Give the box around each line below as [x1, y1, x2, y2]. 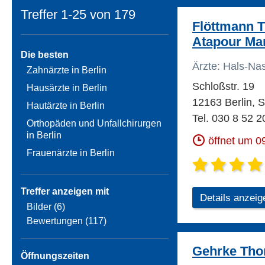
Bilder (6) [27, 202, 65, 212]
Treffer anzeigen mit [21, 186, 109, 197]
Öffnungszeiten [21, 251, 89, 261]
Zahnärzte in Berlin [27, 65, 106, 76]
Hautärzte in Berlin [27, 101, 105, 111]
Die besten [21, 50, 69, 60]
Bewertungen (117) [27, 216, 106, 227]
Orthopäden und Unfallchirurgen [27, 118, 161, 129]
